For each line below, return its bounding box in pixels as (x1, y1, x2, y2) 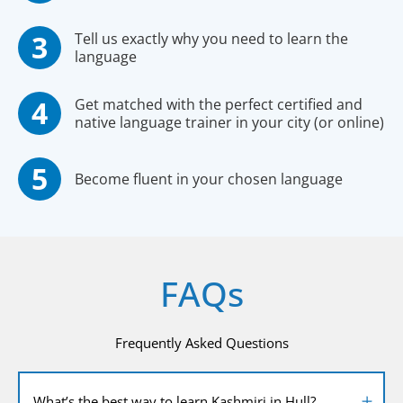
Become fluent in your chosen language (75, 168, 343, 189)
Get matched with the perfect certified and (75, 94, 363, 114)
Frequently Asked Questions (114, 333, 289, 352)
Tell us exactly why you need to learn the (75, 28, 348, 49)
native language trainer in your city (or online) (75, 112, 384, 132)
